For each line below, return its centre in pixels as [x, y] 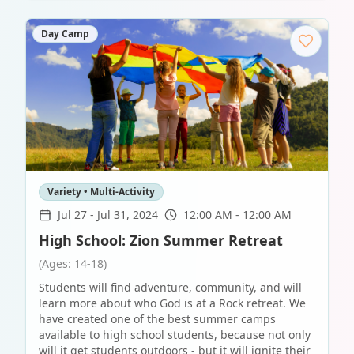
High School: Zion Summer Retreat [161, 241]
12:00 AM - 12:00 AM [237, 215]
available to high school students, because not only [175, 335]
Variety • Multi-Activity [101, 192]
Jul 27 [72, 215]
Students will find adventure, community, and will [170, 288]
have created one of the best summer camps [157, 319]
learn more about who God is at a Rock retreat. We [172, 303]
